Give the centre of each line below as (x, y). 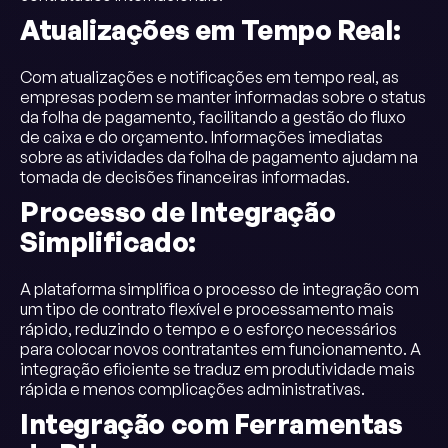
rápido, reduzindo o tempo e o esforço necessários (208, 329)
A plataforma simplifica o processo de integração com (219, 289)
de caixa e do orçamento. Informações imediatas (201, 137)
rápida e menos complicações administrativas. (192, 389)
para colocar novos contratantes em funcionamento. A (220, 349)
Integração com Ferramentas (211, 423)
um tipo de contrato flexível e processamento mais (207, 309)
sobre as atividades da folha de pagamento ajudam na (219, 157)
